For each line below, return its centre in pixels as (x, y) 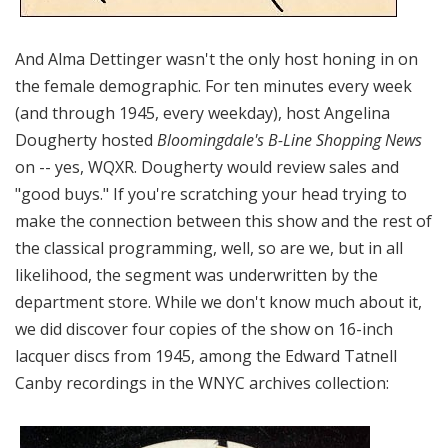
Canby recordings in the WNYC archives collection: (202, 383)
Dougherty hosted (86, 140)
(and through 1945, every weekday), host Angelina (202, 113)
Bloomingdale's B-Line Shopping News (289, 140)
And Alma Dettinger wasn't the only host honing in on (216, 59)
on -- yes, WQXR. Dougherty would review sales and (207, 167)
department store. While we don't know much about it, (218, 302)
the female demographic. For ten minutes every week (213, 86)
